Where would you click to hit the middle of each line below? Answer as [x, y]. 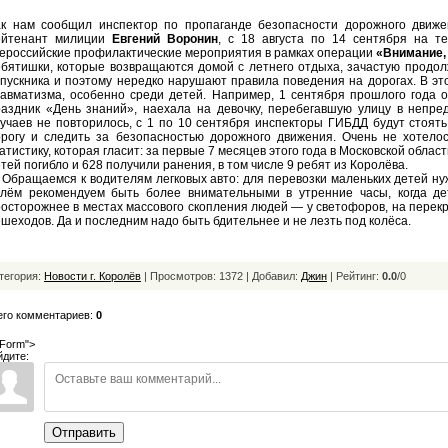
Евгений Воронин [165, 39]
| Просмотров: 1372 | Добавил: [221, 276]
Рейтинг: [359, 276]
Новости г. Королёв [92, 276]
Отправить [84, 432]
